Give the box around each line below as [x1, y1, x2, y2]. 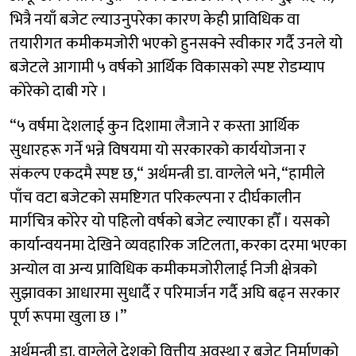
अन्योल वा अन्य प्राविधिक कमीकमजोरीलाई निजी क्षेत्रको [10, 255, 317, 283]
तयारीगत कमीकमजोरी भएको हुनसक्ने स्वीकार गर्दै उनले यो [10, 29, 342, 57]
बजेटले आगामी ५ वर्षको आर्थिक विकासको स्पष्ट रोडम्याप [10, 53, 325, 81]
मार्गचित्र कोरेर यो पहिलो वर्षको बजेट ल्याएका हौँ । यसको [10, 207, 330, 235]
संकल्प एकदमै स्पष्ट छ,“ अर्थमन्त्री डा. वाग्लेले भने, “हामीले [10, 160, 325, 188]
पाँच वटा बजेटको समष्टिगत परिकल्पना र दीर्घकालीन [10, 184, 301, 211]
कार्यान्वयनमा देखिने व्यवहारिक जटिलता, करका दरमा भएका [10, 231, 346, 259]
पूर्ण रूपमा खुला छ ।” [10, 303, 126, 331]
